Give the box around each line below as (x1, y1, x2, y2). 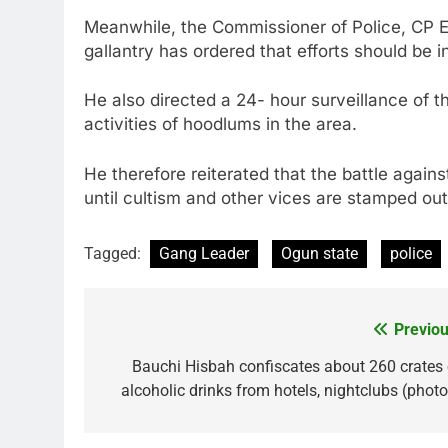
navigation (103, 357, 215, 386)
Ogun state (281, 244, 358, 264)
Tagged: (84, 244, 145, 264)
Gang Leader (159, 244, 249, 264)
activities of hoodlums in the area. (84, 114, 357, 135)
